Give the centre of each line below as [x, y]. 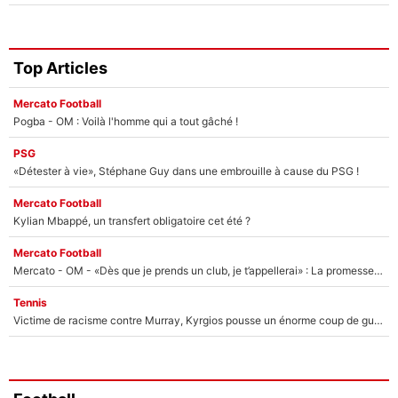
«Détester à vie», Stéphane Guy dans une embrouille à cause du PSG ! [186, 171]
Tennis [30, 302]
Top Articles [60, 68]
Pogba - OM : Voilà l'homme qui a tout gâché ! [126, 121]
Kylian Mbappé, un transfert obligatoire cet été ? [132, 220]
